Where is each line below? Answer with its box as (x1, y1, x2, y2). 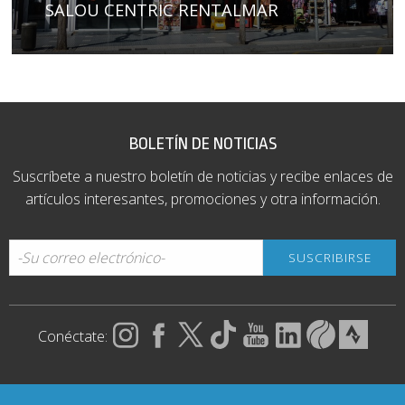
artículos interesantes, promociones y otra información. (24, 188, 381, 209)
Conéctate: (37, 325, 108, 346)
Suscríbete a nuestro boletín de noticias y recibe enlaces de (12, 165, 393, 186)
